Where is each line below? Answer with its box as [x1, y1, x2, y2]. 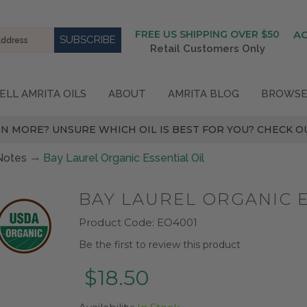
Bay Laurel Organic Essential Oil [43, 151, 204, 164]
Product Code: [79, 215, 155, 229]
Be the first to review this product [79, 238, 241, 251]
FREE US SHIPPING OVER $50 [135, 28, 280, 40]
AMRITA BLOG [168, 88, 239, 100]
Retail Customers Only [149, 42, 265, 55]
